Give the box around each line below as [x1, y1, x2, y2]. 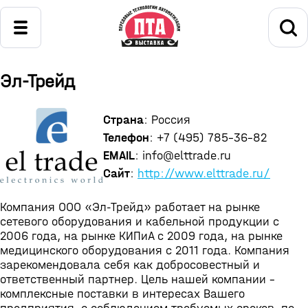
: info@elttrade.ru [135, 148, 231, 164]
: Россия [144, 113, 190, 128]
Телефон [103, 131, 149, 146]
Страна [103, 113, 144, 128]
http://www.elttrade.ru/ [137, 166, 270, 181]
